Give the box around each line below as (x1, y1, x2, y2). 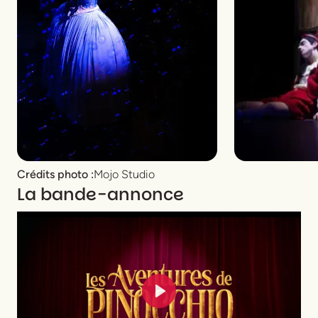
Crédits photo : (17, 167, 94, 181)
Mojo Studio (94, 167, 155, 181)
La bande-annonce (17, 182, 184, 206)
